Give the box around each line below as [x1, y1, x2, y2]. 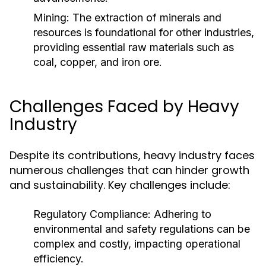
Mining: [33, 11, 69, 24]
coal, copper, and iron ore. [33, 56, 162, 68]
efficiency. [33, 252, 84, 265]
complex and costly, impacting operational [33, 237, 240, 250]
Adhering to [151, 208, 211, 220]
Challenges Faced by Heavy [9, 95, 239, 118]
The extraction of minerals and [69, 11, 221, 24]
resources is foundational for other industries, [33, 26, 254, 39]
